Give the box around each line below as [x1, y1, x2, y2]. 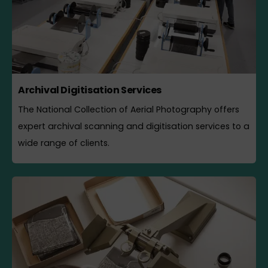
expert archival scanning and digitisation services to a [18, 120, 249, 133]
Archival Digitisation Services [18, 83, 162, 98]
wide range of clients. [18, 137, 109, 150]
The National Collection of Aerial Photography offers [18, 103, 239, 116]
